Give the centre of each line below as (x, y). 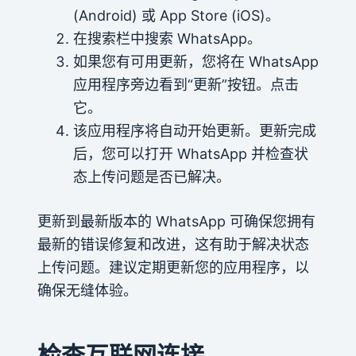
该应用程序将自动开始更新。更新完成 (194, 130)
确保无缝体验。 (87, 290)
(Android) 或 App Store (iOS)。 (176, 15)
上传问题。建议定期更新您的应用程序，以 (173, 267)
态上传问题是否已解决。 (151, 176)
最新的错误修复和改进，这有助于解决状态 (173, 244)
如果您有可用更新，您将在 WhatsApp (195, 61)
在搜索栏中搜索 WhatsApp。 (167, 38)
